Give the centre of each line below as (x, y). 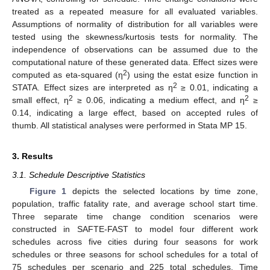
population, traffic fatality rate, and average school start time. (135, 204)
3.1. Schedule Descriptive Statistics (79, 174)
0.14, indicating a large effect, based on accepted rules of (135, 112)
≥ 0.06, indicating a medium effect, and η (159, 100)
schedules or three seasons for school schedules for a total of (135, 255)
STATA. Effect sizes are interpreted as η (93, 87)
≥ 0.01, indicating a (218, 87)
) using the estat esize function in (193, 74)
